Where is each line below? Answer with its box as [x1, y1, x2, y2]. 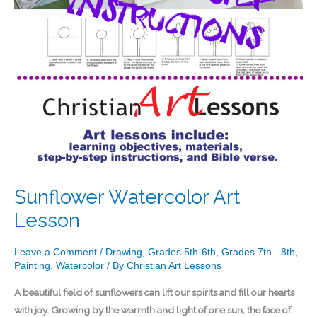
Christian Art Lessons [127, 260, 221, 271]
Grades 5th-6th [148, 246, 216, 258]
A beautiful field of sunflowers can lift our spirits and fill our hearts [14, 287, 294, 299]
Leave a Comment [14, 246, 97, 258]
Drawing [105, 246, 142, 258]
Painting [14, 260, 50, 271]
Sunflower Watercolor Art [14, 185, 240, 208]
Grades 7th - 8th [221, 246, 295, 258]
